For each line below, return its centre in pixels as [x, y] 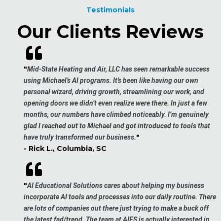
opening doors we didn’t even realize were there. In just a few [115, 103]
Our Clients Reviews [110, 32]
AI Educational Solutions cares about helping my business [116, 186]
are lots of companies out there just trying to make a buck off [116, 208]
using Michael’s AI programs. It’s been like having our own [111, 81]
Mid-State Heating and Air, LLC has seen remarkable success [118, 69]
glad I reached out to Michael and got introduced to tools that [117, 126]
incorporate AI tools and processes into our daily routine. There [120, 197]
